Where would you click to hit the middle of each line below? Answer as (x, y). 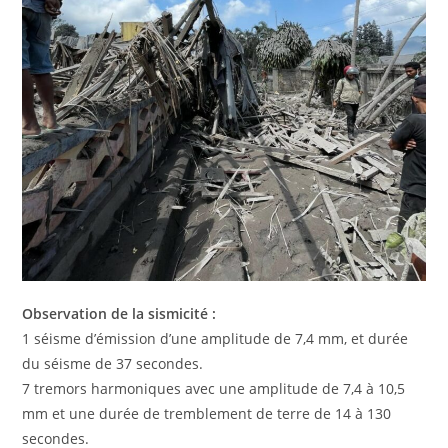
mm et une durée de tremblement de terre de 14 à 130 (207, 413)
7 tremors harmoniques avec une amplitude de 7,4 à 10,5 (214, 388)
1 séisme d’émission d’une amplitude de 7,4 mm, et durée (215, 338)
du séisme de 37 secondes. (113, 363)
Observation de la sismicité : (119, 313)
